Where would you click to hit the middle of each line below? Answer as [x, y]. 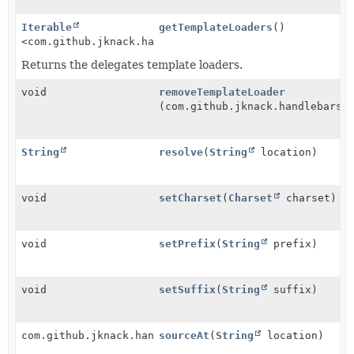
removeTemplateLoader [222, 92]
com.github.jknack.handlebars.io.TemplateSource [167, 335]
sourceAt [185, 335]
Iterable [47, 27]
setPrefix [188, 244]
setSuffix [188, 290]
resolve [181, 152]
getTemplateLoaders [216, 27]
